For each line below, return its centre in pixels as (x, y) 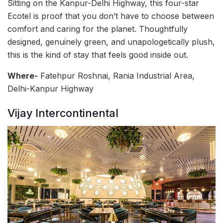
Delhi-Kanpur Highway (51, 88)
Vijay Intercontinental (63, 113)
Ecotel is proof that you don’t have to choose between (111, 16)
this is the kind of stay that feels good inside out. (98, 55)
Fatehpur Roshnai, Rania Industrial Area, (116, 75)
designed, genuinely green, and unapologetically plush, (111, 42)
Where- (23, 75)
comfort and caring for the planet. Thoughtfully (98, 29)
